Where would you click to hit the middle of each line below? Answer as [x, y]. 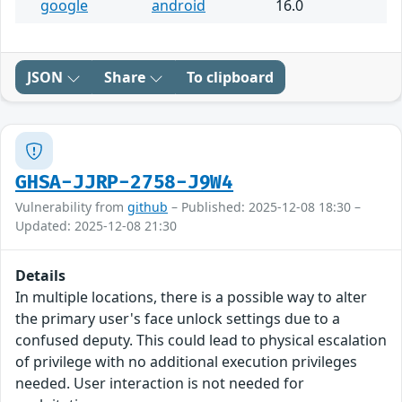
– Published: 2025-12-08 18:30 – [264, 207]
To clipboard [230, 78]
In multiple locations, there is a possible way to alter [191, 297]
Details [40, 276]
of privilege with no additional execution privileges [186, 362]
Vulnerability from [71, 207]
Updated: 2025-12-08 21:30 [96, 226]
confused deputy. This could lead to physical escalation [201, 341]
